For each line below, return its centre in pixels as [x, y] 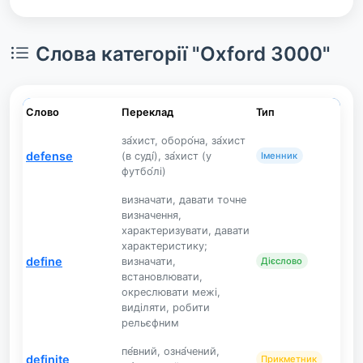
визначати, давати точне [184, 200]
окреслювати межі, [171, 292]
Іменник [280, 156]
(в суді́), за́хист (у [167, 156]
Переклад [147, 112]
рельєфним [150, 323]
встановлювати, [162, 277]
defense [49, 156]
